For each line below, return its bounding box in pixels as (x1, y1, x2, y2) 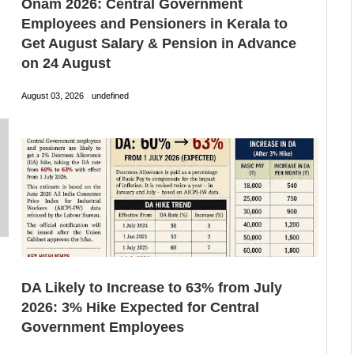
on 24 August (21, 55, 111, 72)
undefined (91, 91, 129, 101)
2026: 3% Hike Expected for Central (21, 299, 259, 316)
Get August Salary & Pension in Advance (21, 36, 296, 52)
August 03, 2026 (21, 91, 84, 101)
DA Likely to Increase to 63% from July (21, 280, 282, 296)
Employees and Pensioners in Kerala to (21, 16, 288, 32)
